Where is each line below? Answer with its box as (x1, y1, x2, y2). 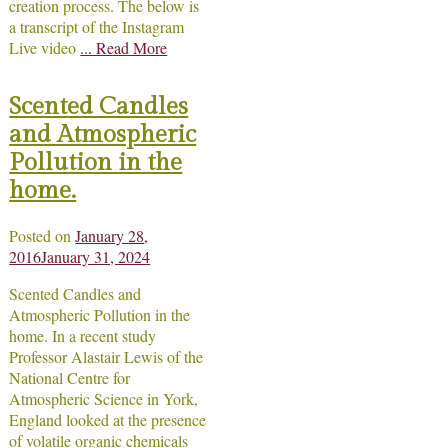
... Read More (80, 36, 168, 58)
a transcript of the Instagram (9, 15, 185, 37)
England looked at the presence (9, 409, 207, 430)
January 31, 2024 (41, 246, 151, 267)
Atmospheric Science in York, (9, 388, 199, 409)
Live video (9, 36, 81, 58)
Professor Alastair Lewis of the (9, 346, 204, 367)
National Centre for (9, 367, 131, 388)
